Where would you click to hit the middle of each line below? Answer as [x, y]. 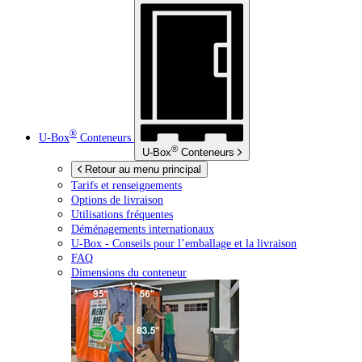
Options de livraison [117, 200]
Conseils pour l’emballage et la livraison [203, 244]
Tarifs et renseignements [126, 185]
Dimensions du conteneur [129, 273]
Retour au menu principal [141, 170]
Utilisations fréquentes [122, 215]
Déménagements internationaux [143, 229]
